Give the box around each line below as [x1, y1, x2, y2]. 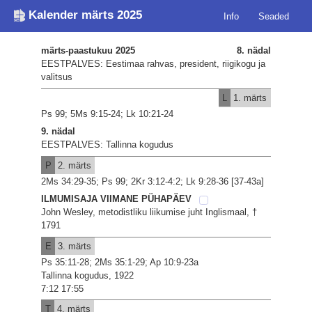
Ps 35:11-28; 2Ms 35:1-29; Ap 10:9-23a [41, 256, 199, 267]
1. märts [231, 92, 267, 103]
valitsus [41, 72, 73, 83]
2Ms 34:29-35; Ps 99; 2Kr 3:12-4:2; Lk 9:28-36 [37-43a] [41, 175, 265, 187]
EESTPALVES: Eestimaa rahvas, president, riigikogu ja [41, 58, 266, 70]
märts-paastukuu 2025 [41, 45, 136, 56]
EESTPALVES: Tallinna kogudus [41, 139, 174, 150]
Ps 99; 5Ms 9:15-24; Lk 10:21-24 [41, 108, 174, 119]
